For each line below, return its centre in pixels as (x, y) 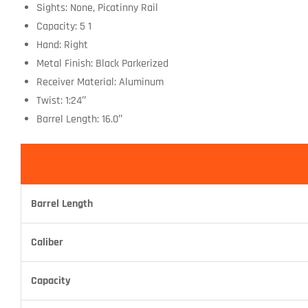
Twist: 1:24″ (61, 100)
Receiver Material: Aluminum (100, 82)
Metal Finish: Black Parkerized (102, 63)
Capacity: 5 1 (64, 26)
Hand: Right (62, 45)
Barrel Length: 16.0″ (79, 119)
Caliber (47, 243)
